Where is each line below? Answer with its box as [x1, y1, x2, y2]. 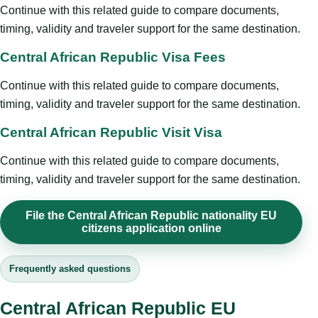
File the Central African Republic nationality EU [26, 209, 277, 222]
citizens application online [81, 222, 221, 235]
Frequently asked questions [9, 263, 131, 275]
